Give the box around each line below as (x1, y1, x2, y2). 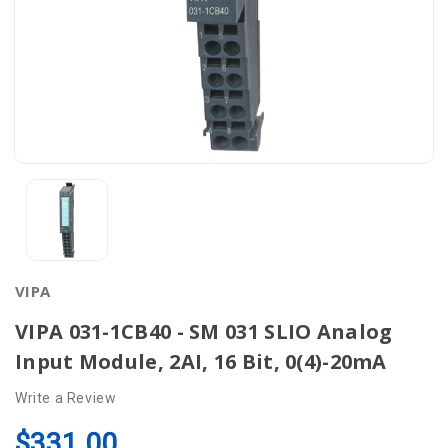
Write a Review (15, 389, 117, 406)
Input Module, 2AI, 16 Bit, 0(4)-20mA (15, 348, 387, 375)
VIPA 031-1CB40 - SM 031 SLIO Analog (15, 318, 393, 345)
